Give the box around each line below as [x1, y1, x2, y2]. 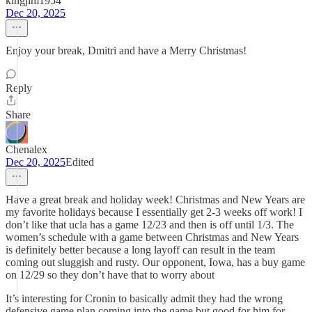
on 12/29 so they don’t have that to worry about [6, 269, 214, 281]
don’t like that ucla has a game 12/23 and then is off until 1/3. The [6, 219, 294, 231]
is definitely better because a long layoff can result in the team [6, 244, 275, 256]
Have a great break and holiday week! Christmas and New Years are [6, 194, 305, 205]
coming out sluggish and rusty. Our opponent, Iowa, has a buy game [6, 256, 305, 268]
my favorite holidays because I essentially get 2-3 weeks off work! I [6, 206, 302, 218]
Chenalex [6, 143, 47, 155]
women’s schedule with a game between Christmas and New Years [6, 231, 299, 243]
